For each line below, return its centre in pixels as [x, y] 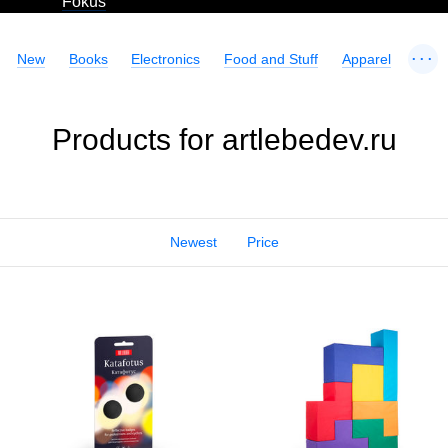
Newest [193, 242]
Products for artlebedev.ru [224, 139]
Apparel [367, 59]
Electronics [166, 59]
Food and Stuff [271, 59]
